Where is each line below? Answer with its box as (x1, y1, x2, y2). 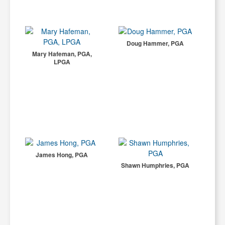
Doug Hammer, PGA (127, 39, 184, 48)
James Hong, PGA (36, 150, 88, 159)
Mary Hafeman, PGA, (32, 49, 92, 58)
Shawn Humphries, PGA (121, 161, 190, 170)
